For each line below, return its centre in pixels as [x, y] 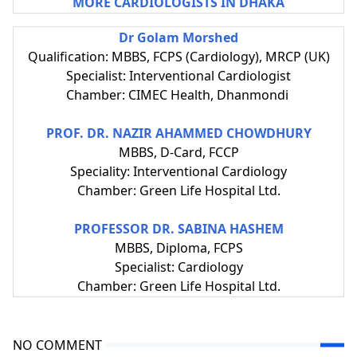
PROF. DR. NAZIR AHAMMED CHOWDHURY [178, 133]
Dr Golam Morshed [178, 37]
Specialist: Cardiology [178, 267]
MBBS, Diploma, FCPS [178, 247]
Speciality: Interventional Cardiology [178, 171]
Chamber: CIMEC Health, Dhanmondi [178, 94]
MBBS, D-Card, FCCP [178, 152]
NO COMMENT [57, 345]
